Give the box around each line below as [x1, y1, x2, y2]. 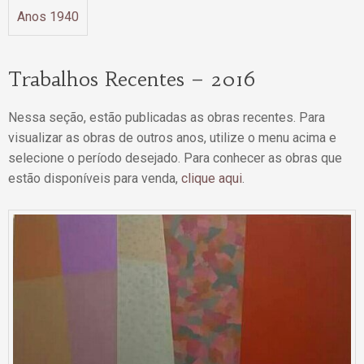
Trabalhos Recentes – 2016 [8, 67, 256, 92]
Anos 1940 [17, 9, 79, 24]
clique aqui [181, 171, 242, 186]
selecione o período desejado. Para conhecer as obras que [8, 150, 342, 166]
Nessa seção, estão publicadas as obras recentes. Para [8, 110, 325, 125]
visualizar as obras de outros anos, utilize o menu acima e [8, 130, 336, 145]
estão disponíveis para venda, [8, 171, 181, 186]
